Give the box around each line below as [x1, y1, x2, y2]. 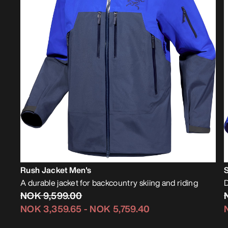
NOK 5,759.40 [90, 202, 150, 216]
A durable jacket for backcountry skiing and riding [20, 177, 198, 189]
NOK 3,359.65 [20, 202, 82, 216]
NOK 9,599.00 [20, 189, 82, 203]
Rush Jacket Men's [20, 164, 92, 177]
